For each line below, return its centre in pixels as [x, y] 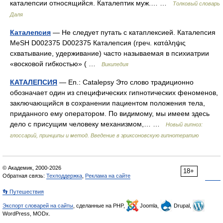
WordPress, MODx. [26, 214]
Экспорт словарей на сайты [38, 206]
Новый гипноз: [184, 124]
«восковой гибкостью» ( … [56, 64]
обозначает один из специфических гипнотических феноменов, [114, 93]
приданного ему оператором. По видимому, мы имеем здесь [110, 113]
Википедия [115, 64]
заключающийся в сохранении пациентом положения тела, [108, 103]
